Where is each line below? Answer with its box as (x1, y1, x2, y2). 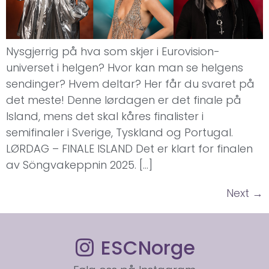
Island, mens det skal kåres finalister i (6, 108, 204, 124)
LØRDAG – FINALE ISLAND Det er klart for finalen (6, 141, 253, 156)
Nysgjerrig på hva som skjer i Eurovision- (6, 43, 220, 59)
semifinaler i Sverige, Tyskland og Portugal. (6, 124, 233, 140)
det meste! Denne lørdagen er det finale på (6, 92, 241, 107)
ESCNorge (100, 234, 195, 261)
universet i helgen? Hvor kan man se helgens (6, 59, 243, 75)
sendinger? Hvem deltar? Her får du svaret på (6, 76, 255, 91)
